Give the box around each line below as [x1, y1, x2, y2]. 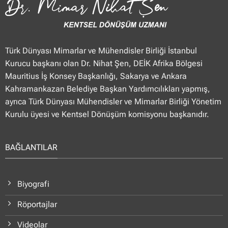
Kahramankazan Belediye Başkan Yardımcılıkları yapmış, [5, 83, 210, 94]
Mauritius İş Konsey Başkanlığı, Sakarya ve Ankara [5, 71, 187, 81]
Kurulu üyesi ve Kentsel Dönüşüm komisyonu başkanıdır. [5, 109, 209, 119]
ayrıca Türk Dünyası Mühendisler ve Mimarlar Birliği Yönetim [5, 96, 221, 106]
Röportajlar [17, 199, 57, 209]
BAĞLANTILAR [5, 142, 58, 153]
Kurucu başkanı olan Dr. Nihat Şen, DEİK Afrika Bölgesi [5, 58, 203, 68]
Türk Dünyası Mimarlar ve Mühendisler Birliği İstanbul [5, 45, 197, 55]
